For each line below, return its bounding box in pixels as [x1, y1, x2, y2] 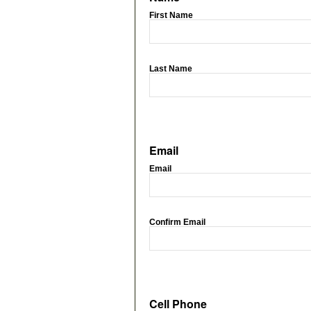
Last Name [149, 64, 192, 74]
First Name [149, 10, 193, 20]
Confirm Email [149, 217, 205, 227]
